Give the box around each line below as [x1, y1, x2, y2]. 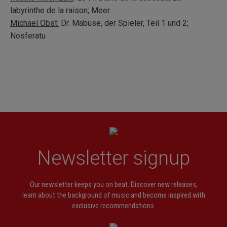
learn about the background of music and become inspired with [22, 191, 205, 200]
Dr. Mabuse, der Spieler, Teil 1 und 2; [59, 18, 188, 28]
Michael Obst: [10, 18, 59, 28]
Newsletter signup [37, 146, 190, 169]
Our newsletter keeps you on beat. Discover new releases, [29, 180, 198, 189]
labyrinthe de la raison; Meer [10, 5, 110, 15]
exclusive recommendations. [71, 201, 156, 210]
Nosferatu [10, 30, 46, 41]
